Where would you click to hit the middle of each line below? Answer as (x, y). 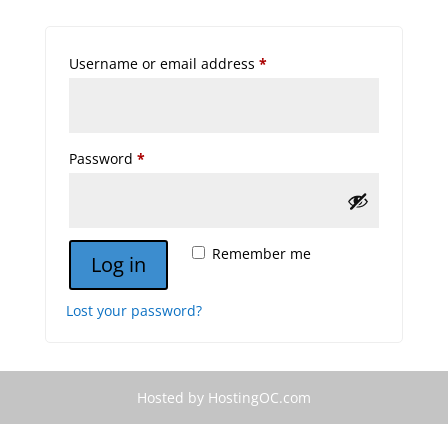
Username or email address (163, 64)
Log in (118, 265)
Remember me (261, 254)
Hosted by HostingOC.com (223, 398)
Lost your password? (133, 311)
